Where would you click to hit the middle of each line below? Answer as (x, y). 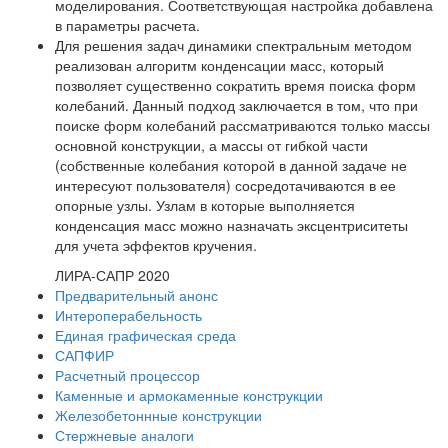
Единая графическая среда (145, 334)
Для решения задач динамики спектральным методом (233, 44)
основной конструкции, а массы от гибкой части (211, 144)
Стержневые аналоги (124, 434)
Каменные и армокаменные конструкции (189, 394)
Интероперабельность (128, 314)
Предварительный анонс (136, 294)
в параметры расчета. (127, 24)
